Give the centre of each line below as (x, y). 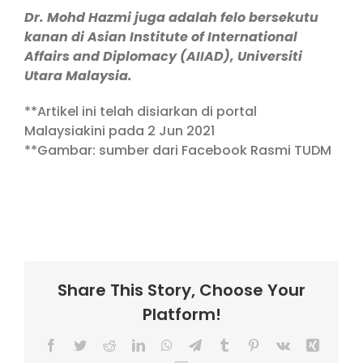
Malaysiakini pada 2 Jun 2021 (120, 131)
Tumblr (248, 345)
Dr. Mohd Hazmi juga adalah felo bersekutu (171, 17)
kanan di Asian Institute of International (161, 37)
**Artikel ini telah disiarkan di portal (141, 111)
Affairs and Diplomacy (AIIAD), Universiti (163, 56)
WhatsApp (199, 345)
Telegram (224, 345)
